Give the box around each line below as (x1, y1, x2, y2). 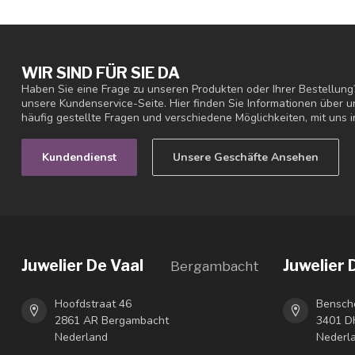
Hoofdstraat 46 (55, 296, 132, 311)
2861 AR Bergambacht (55, 312, 169, 328)
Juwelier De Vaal (21, 255, 143, 275)
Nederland (55, 329, 108, 345)
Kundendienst (42, 149, 116, 165)
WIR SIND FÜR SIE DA (21, 63, 180, 82)
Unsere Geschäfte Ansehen (173, 149, 319, 165)
